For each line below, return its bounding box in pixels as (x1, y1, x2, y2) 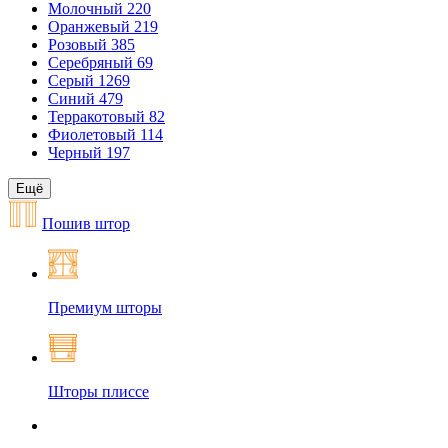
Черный (48, 144, 106, 161)
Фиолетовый (48, 126, 140, 143)
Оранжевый (48, 18, 134, 35)
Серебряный (48, 54, 137, 71)
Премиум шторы (48, 299, 162, 316)
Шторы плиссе (48, 383, 149, 400)
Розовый (48, 36, 111, 53)
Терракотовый (48, 108, 149, 125)
